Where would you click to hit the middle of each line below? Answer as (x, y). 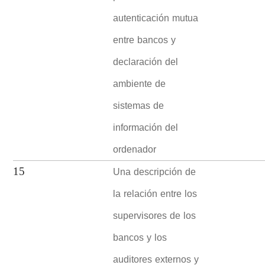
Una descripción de (155, 172)
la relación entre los (155, 193)
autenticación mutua (156, 18)
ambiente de (140, 83)
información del (146, 127)
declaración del (146, 62)
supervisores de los (155, 215)
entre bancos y (145, 40)
